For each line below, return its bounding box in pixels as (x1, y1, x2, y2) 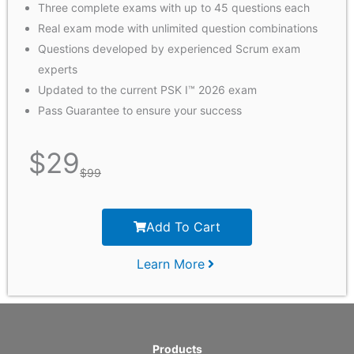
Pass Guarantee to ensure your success (38, 104, 242, 118)
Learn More (137, 255, 205, 272)
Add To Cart (146, 218, 220, 235)
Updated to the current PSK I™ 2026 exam (38, 83, 257, 97)
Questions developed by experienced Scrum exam (38, 42, 300, 56)
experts (38, 62, 77, 77)
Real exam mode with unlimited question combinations (38, 21, 318, 36)
